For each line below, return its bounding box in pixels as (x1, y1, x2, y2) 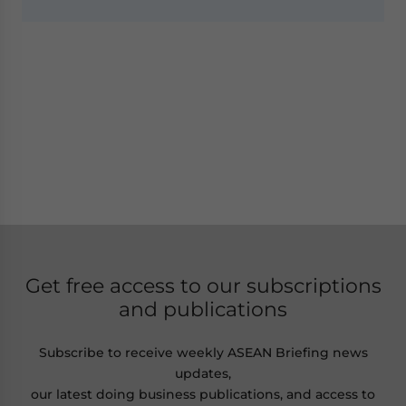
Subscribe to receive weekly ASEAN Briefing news (38, 343, 368, 361)
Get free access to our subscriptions (24, 273, 382, 297)
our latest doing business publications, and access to (31, 385, 375, 402)
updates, (175, 364, 231, 382)
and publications (119, 296, 287, 321)
